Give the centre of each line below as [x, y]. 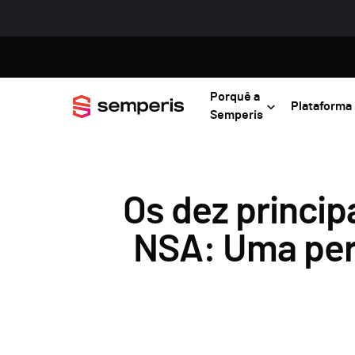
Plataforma [321, 106]
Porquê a [235, 97]
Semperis [237, 115]
